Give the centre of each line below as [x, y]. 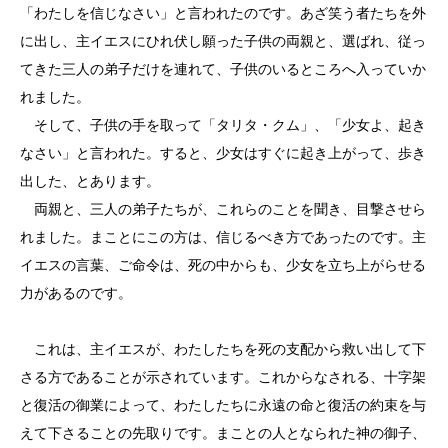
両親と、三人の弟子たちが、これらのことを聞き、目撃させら [223, 209]
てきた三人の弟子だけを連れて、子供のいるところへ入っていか [223, 69]
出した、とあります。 [90, 181]
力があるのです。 [76, 293]
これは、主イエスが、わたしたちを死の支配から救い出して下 [223, 349]
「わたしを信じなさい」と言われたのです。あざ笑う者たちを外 [223, 13]
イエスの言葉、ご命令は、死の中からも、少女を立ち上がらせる [223, 265]
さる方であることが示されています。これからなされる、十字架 [223, 377]
